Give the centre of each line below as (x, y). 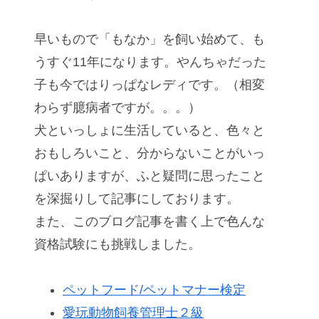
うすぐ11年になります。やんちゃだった (150, 62)
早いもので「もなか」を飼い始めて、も (150, 40)
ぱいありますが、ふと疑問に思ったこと (150, 176)
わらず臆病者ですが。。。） (117, 108)
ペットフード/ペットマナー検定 (154, 290)
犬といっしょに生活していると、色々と (150, 131)
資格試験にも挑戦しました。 (117, 245)
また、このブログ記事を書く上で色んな (150, 222)
